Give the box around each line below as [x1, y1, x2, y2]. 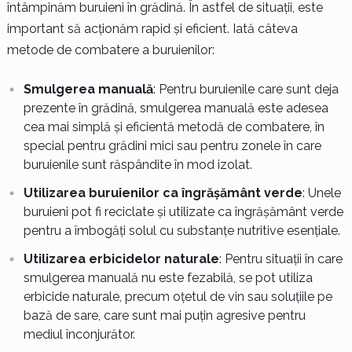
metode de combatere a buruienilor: [6, 42, 214, 58]
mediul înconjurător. [23, 327, 135, 343]
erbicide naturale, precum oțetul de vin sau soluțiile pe [23, 289, 332, 305]
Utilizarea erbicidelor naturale [23, 251, 219, 267]
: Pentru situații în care [218, 251, 343, 267]
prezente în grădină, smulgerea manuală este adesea [23, 101, 328, 116]
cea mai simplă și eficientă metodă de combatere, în [23, 119, 324, 135]
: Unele [302, 185, 341, 201]
